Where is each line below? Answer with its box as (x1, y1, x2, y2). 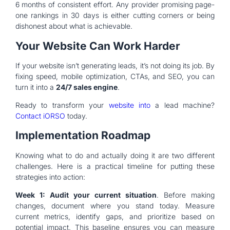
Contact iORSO (15, 111, 65, 120)
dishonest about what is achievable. (15, 22, 132, 31)
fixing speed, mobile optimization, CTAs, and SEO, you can (15, 72, 215, 81)
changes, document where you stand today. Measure (15, 201, 215, 210)
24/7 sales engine (55, 83, 118, 91)
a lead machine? (150, 101, 215, 109)
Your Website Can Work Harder (15, 39, 180, 52)
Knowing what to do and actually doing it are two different (15, 150, 215, 160)
